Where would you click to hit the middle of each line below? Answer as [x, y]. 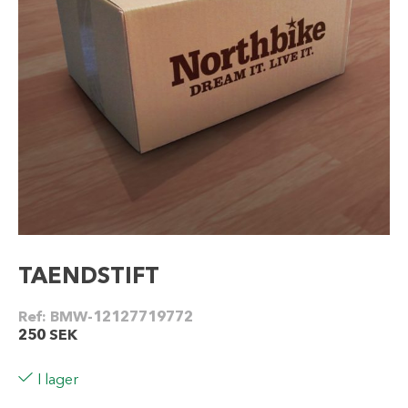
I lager [58, 381]
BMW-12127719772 [122, 318]
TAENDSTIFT [89, 277]
